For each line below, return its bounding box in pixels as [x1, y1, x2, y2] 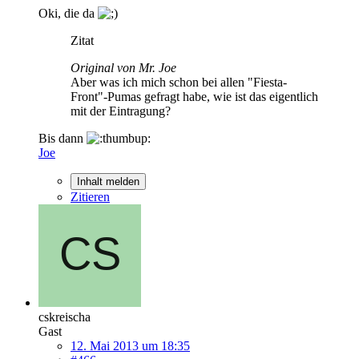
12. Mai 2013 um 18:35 [71, 338, 190, 353]
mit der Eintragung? [71, 103, 171, 118]
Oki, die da [38, 6, 98, 20]
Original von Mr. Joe [71, 60, 176, 75]
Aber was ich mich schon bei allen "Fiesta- [71, 75, 287, 89]
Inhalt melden [77, 175, 139, 188]
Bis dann [38, 131, 87, 145]
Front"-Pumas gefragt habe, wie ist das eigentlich [71, 89, 318, 103]
